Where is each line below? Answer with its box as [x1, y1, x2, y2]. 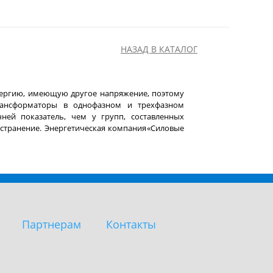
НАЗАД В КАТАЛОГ [121, 43, 197, 55]
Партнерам [21, 217, 81, 232]
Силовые [151, 122, 184, 133]
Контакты [105, 217, 156, 232]
